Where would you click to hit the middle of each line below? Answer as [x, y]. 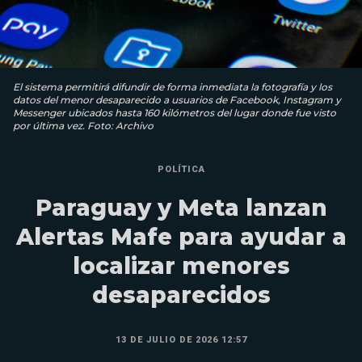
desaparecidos [181, 295]
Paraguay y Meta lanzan [181, 207]
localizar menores [181, 265]
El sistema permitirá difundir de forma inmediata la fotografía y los [173, 86]
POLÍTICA [181, 169]
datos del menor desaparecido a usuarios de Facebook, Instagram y [177, 99]
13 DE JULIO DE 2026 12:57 [181, 339]
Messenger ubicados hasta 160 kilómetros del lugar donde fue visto [175, 112]
